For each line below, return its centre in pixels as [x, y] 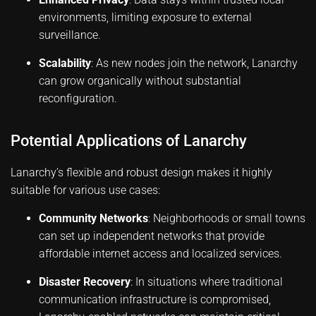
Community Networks [93, 218]
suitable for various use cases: [85, 190]
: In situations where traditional [207, 282]
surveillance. [70, 35]
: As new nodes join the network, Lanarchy [194, 63]
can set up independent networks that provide [152, 236]
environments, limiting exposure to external [145, 17]
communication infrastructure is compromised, [155, 299]
